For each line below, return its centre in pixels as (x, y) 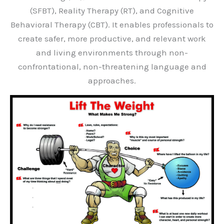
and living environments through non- (112, 52)
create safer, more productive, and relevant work (112, 38)
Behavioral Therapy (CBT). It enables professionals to (112, 24)
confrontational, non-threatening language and (112, 66)
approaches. (112, 80)
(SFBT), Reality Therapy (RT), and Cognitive (112, 10)
